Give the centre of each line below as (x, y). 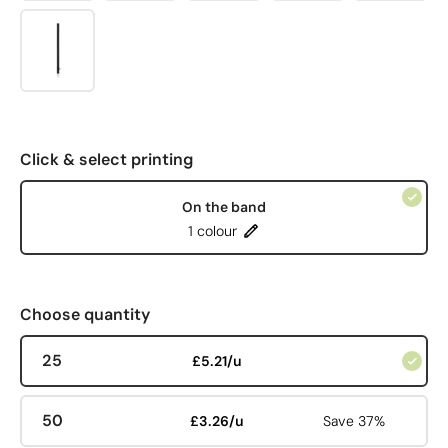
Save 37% (354, 421)
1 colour (212, 230)
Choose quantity (85, 314)
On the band (224, 206)
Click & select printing (106, 159)
